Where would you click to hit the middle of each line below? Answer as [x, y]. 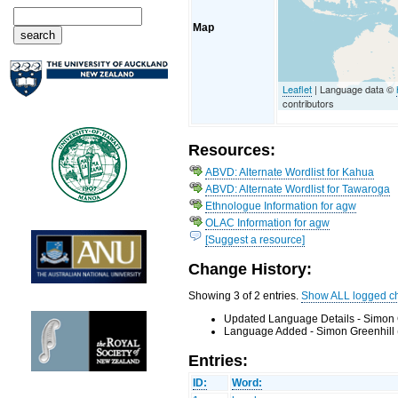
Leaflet [298, 88]
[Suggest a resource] [255, 239]
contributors [309, 103]
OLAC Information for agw [268, 223]
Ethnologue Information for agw [281, 206]
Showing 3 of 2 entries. [245, 296]
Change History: [251, 269]
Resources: [232, 150]
